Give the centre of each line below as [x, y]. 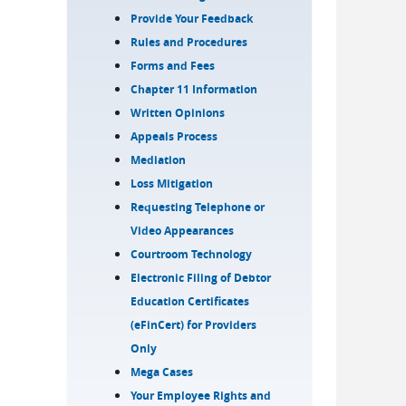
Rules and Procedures [189, 42]
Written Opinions [178, 113]
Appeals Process [174, 136]
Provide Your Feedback [192, 19]
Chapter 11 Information [194, 89]
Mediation [159, 160]
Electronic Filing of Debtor [201, 278]
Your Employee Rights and [201, 396]
